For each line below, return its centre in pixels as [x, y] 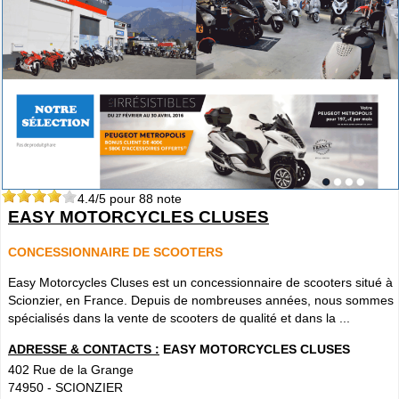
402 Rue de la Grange [71, 369]
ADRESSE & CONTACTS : [84, 349]
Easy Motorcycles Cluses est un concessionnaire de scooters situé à [200, 283]
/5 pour [117, 199]
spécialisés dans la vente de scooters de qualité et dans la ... [179, 318]
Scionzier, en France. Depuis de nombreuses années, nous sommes [201, 301]
